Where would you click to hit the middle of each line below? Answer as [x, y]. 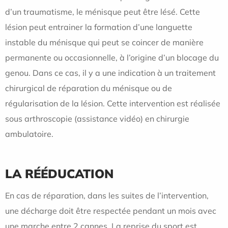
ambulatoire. [29, 134]
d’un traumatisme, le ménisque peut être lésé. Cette [103, 12]
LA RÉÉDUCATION [59, 174]
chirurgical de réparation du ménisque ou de [89, 88]
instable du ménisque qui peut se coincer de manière [104, 42]
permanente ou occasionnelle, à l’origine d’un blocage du [112, 58]
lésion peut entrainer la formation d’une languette [99, 27]
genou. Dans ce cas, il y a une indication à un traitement [110, 73]
